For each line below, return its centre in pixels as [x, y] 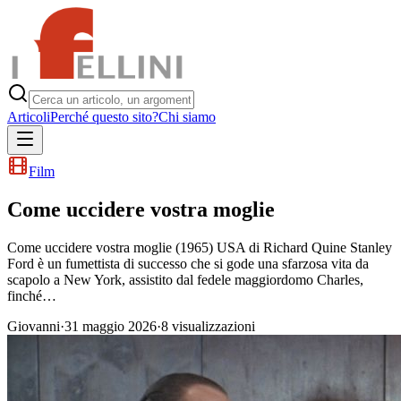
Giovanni [34, 326]
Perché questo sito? [104, 117]
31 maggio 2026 [111, 326]
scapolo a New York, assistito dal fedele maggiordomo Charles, [185, 279]
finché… [32, 295]
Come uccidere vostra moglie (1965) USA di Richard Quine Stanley [200, 247]
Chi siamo [187, 117]
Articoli [29, 117]
